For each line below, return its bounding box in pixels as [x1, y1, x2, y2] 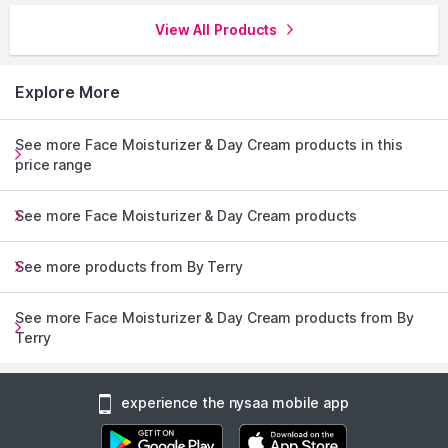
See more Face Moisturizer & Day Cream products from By [15, 309, 414, 326]
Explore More [15, 82, 120, 102]
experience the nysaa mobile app [121, 394, 349, 411]
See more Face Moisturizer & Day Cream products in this [15, 136, 403, 153]
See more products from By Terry [15, 258, 243, 275]
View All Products [154, 21, 278, 38]
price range [15, 156, 92, 173]
